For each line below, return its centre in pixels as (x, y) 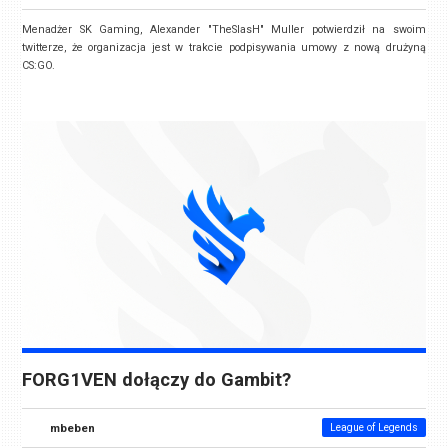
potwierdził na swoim (368, 29)
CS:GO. (39, 65)
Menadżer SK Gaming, (86, 29)
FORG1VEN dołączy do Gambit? (157, 379)
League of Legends (373, 427)
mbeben (73, 427)
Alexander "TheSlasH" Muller (230, 29)
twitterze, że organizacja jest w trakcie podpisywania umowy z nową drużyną (224, 47)
